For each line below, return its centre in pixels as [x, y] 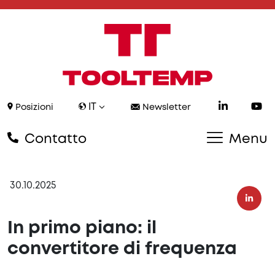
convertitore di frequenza [122, 250]
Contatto [54, 140]
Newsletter [165, 108]
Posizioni [33, 108]
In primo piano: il [82, 229]
